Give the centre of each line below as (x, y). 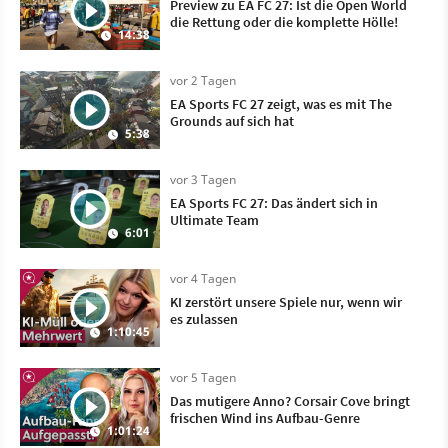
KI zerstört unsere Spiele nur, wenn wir (286, 301)
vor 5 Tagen (203, 377)
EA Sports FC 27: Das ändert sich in (274, 202)
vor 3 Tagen (203, 179)
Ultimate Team (214, 219)
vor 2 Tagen (203, 80)
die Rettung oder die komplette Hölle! (284, 21)
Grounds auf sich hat (232, 120)
